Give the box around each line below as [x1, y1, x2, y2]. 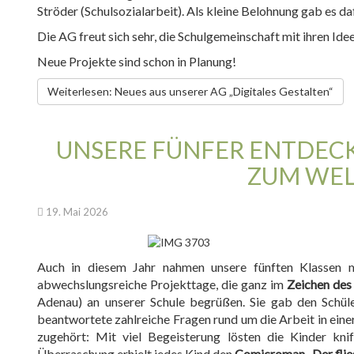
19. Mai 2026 [46, 205, 108, 218]
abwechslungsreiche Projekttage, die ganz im [37, 277, 284, 292]
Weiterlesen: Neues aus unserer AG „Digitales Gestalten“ [47, 85, 333, 98]
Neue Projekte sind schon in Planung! [37, 54, 236, 69]
